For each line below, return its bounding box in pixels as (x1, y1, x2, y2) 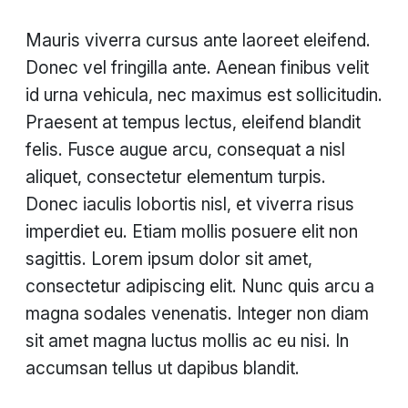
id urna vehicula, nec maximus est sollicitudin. (25, 84, 382, 107)
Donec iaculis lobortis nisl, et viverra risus (25, 193, 354, 216)
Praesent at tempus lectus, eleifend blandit (25, 111, 361, 134)
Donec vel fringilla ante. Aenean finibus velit (25, 56, 369, 79)
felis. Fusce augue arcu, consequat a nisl (25, 138, 345, 161)
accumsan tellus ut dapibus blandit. (25, 357, 300, 380)
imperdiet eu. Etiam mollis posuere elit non (25, 220, 358, 243)
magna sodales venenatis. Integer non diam (25, 302, 369, 325)
